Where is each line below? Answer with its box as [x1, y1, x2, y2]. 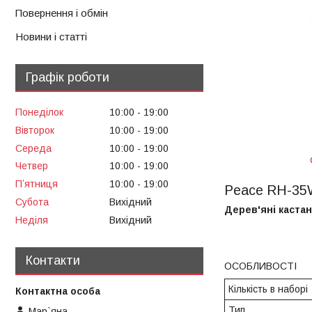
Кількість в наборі [228, 283, 308, 295]
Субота [15, 196, 49, 208]
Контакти [26, 253, 80, 267]
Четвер [15, 160, 48, 172]
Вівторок [15, 124, 54, 136]
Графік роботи [26, 70, 109, 85]
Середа [15, 142, 52, 154]
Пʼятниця [15, 178, 58, 190]
